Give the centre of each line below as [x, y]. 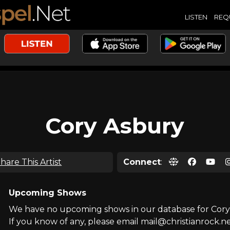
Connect [142, 162]
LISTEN [196, 17]
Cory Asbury [115, 126]
